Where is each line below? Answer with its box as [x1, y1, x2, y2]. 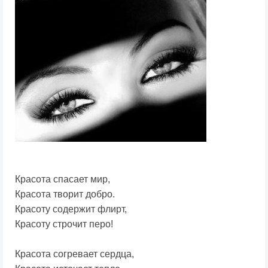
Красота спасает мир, [15, 174, 110, 185]
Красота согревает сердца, [15, 249, 134, 260]
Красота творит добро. [15, 189, 115, 200]
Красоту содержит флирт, [15, 204, 127, 215]
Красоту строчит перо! [15, 219, 115, 230]
